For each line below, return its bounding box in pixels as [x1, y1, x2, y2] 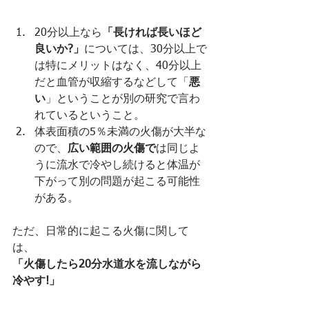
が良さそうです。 [12, 292, 101, 303]
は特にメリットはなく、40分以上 [34, 61, 201, 72]
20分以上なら [34, 28, 102, 39]
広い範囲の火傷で [68, 143, 156, 154]
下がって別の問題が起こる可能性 [34, 177, 200, 188]
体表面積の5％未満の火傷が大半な [34, 127, 206, 138]
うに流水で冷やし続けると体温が [34, 160, 200, 171]
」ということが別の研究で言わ [46, 94, 200, 105]
